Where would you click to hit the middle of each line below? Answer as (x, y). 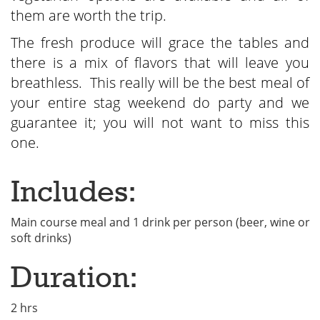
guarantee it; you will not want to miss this (160, 123)
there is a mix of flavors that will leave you (160, 63)
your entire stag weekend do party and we (160, 103)
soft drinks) (41, 238)
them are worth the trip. (90, 16)
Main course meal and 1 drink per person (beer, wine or (160, 222)
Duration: (74, 277)
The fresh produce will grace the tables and (160, 43)
